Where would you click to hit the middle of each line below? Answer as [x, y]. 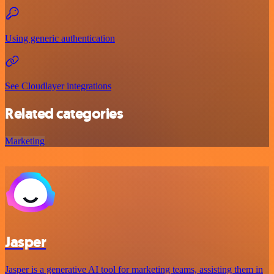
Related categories [64, 114]
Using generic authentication [60, 39]
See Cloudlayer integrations [58, 86]
